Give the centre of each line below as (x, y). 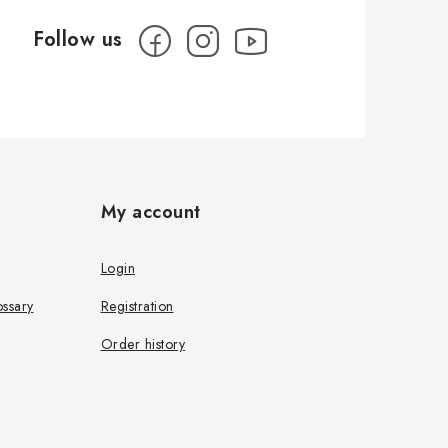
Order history (142, 343)
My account (150, 211)
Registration (137, 305)
